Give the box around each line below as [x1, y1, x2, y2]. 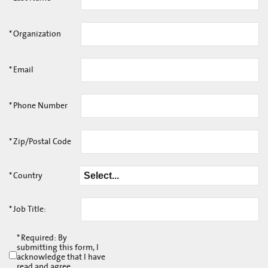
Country [13, 170, 42, 181]
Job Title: [13, 205, 46, 215]
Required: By [20, 233, 67, 243]
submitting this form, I [16, 243, 99, 253]
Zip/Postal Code [13, 136, 71, 147]
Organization [13, 29, 61, 39]
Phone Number [13, 100, 68, 111]
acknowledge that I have [16, 252, 105, 263]
